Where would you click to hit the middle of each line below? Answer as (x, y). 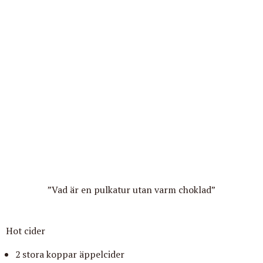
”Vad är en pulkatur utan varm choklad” (131, 190)
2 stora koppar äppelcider (70, 254)
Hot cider (26, 231)
